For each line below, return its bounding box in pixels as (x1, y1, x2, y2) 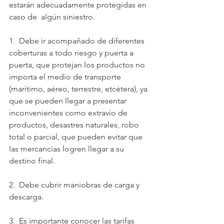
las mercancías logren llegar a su (9, 144, 126, 153)
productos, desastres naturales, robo (9, 120, 141, 129)
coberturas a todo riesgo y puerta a (9, 48, 135, 57)
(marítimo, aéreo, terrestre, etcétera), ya (9, 84, 149, 93)
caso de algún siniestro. (9, 12, 95, 21)
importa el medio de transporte (9, 72, 123, 81)
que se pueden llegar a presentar (9, 96, 128, 105)
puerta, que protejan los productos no (9, 60, 147, 69)
